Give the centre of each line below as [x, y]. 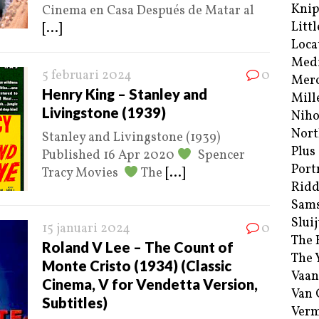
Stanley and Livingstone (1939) [131, 138]
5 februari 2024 [87, 76]
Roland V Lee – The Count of [138, 247]
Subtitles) [75, 303]
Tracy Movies [83, 174]
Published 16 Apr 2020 [110, 156]
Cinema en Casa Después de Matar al [148, 11]
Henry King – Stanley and [125, 94]
